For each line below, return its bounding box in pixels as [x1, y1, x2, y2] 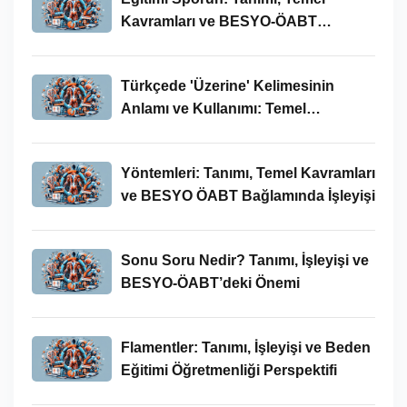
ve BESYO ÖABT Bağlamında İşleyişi [120, 187, 375, 203]
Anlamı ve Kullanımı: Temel [120, 100, 306, 116]
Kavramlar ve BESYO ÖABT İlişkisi [120, 123, 359, 139]
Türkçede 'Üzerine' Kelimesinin [120, 77, 334, 94]
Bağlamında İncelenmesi [120, 35, 290, 52]
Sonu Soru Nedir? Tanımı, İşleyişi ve [120, 252, 369, 268]
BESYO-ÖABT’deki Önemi [120, 274, 300, 291]
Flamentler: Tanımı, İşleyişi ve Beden [120, 339, 371, 355]
